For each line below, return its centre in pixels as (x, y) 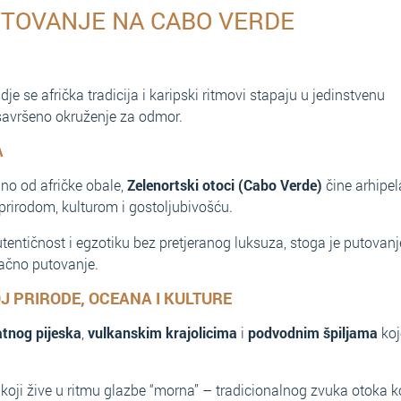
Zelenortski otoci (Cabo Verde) (225, 185)
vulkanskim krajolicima (162, 333)
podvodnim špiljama (313, 333)
